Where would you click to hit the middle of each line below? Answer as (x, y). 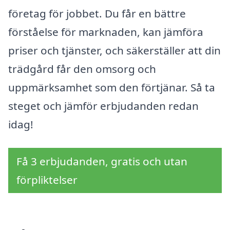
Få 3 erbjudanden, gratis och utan (102, 161)
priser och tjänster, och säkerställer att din (114, 50)
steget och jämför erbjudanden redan (103, 106)
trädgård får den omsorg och (82, 69)
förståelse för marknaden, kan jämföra (106, 32)
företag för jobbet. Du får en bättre (97, 13)
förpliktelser (47, 179)
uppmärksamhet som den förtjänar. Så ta (112, 87)
